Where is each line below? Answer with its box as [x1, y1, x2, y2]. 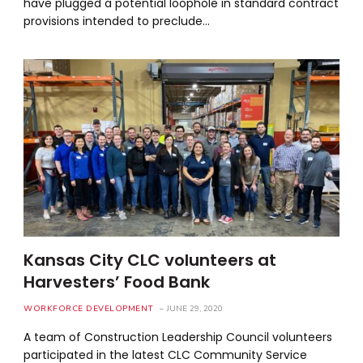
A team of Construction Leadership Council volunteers [23, 328, 333, 345]
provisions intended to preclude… [23, 12, 211, 29]
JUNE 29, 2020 [166, 302, 223, 314]
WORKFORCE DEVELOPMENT [23, 302, 154, 314]
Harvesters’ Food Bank [23, 270, 211, 293]
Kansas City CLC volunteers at [23, 248, 277, 271]
